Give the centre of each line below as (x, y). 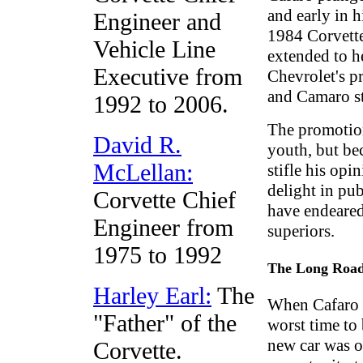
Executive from (168, 77)
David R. (137, 145)
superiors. (301, 231)
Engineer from (163, 227)
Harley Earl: (152, 295)
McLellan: (143, 172)
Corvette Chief (164, 200)
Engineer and (157, 21)
